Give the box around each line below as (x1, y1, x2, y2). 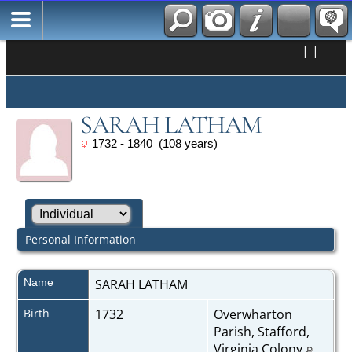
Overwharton (213, 305, 292, 323)
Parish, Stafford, (213, 322, 310, 340)
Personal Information (24, 231, 136, 247)
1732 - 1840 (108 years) (88, 137, 218, 150)
